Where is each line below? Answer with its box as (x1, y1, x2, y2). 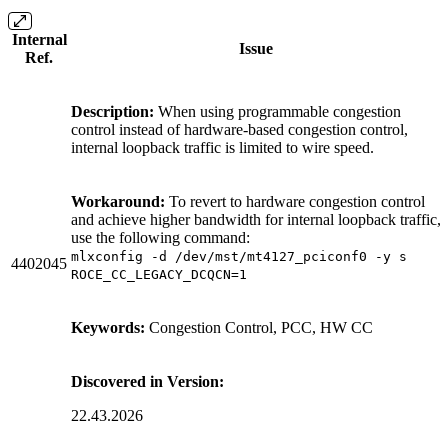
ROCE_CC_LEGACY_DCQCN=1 (71, 266, 247, 282)
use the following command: (71, 228, 250, 246)
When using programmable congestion (154, 102, 401, 120)
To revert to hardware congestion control (165, 192, 425, 210)
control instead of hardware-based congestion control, (71, 120, 408, 138)
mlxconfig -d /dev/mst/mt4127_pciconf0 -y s (71, 248, 407, 264)
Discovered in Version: (71, 372, 224, 390)
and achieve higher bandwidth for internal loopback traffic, (71, 210, 441, 228)
